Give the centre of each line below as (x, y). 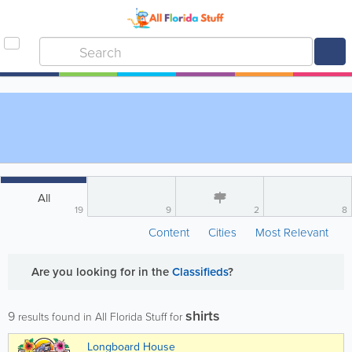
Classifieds (200, 271)
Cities (222, 232)
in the (155, 271)
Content (170, 232)
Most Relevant (292, 232)
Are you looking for (85, 271)
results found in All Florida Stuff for (100, 316)
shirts (203, 315)
